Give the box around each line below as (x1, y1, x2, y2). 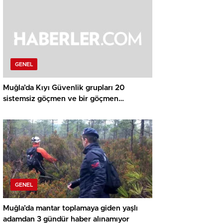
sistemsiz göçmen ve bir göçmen (3, 95, 118, 103)
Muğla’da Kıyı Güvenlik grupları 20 (3, 84, 125, 92)
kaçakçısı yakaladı (3, 106, 66, 114)
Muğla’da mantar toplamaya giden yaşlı (3, 205, 138, 213)
